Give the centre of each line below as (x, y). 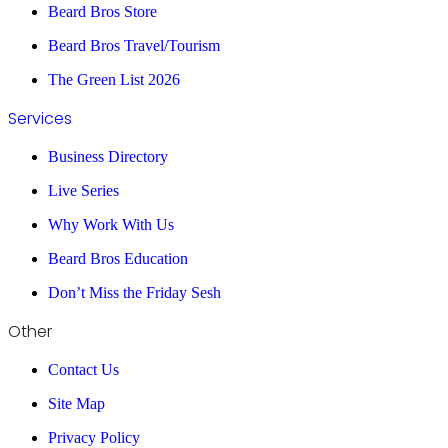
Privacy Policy (94, 437)
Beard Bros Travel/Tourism (134, 45)
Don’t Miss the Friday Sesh (134, 292)
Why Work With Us (111, 224)
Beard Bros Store (102, 11)
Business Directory (108, 156)
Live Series (83, 190)
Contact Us (83, 369)
